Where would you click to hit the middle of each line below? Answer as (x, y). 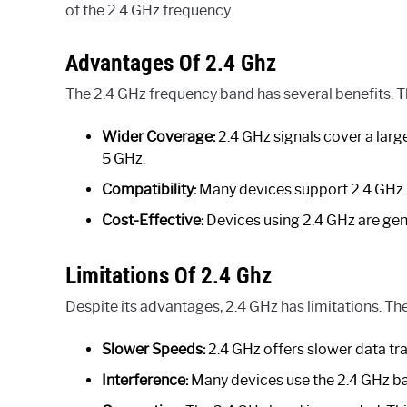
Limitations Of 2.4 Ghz (169, 275)
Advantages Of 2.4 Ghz (171, 62)
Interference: (145, 380)
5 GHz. (124, 158)
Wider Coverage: (159, 136)
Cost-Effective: (153, 220)
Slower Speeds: (154, 349)
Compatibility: (149, 189)
